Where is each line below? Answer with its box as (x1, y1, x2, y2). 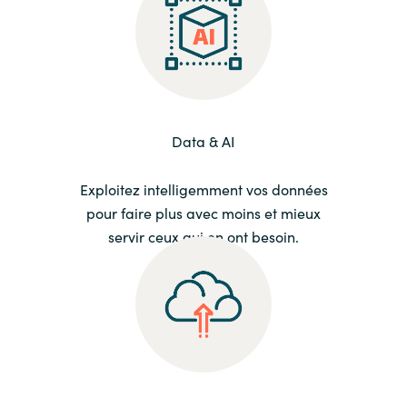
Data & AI (172, 131, 235, 152)
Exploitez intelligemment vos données (79, 179, 328, 200)
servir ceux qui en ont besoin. (108, 226, 299, 247)
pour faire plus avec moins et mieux (86, 203, 321, 223)
